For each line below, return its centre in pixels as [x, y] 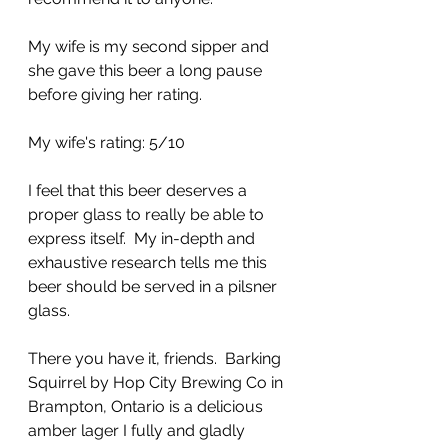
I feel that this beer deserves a [139, 190]
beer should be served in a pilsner [154, 286]
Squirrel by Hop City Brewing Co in [157, 382]
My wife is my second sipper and [150, 46]
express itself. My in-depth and [143, 238]
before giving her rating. [115, 94]
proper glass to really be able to [148, 214]
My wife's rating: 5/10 [106, 142]
